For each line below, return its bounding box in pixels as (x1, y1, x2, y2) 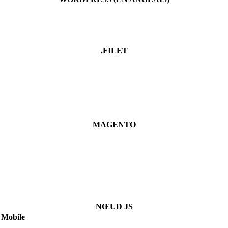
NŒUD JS (95, 202, 133, 211)
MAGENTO (92, 120, 136, 129)
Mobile (1, 212, 25, 221)
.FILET (100, 46, 128, 55)
